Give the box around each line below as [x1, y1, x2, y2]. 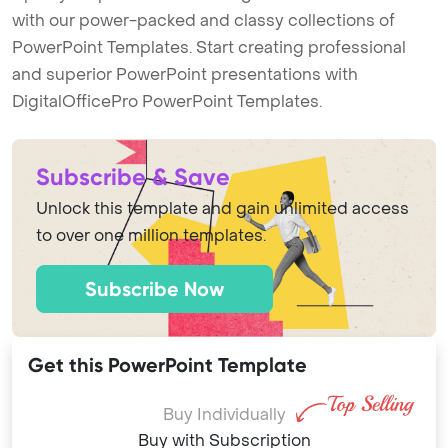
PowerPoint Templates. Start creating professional [12, 37, 406, 58]
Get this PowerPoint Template [28, 353, 307, 377]
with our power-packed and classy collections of [12, 10, 395, 31]
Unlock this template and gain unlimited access [36, 198, 409, 219]
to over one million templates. [36, 225, 266, 246]
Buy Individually [162, 404, 286, 425]
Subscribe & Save [36, 163, 230, 191]
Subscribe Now [85, 277, 224, 301]
